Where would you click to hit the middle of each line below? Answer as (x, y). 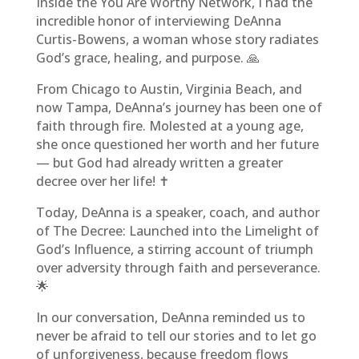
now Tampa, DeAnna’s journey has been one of (179, 108)
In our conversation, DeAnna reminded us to (170, 318)
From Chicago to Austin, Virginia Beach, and (169, 89)
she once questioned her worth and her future (177, 145)
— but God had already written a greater (159, 163)
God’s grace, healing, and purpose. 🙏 (147, 58)
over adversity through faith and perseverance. (178, 268)
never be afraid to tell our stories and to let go (176, 336)
